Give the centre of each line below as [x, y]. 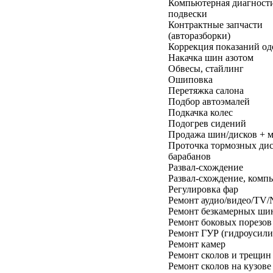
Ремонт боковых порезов [220, 222]
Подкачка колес [200, 112]
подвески [188, 13]
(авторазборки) [199, 35]
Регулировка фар [203, 189]
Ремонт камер [197, 244]
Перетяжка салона [206, 90]
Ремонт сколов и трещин [220, 255]
